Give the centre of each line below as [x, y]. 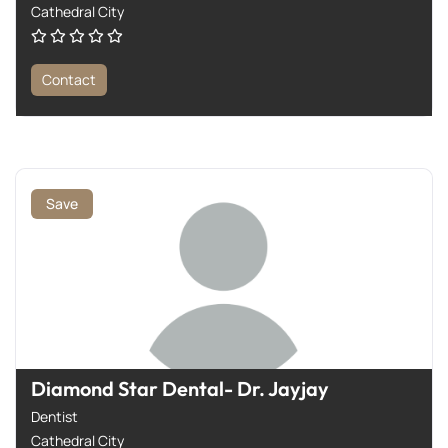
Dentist [54, 416]
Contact [69, 79]
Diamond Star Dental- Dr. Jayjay [180, 388]
